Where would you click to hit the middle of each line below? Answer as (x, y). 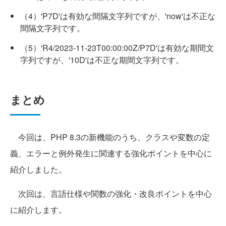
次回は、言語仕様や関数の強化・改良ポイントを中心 (111, 194)
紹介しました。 (38, 169)
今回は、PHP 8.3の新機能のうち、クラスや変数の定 (110, 137)
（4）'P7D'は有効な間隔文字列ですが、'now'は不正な (118, 16)
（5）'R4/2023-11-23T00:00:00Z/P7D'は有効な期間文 (117, 48)
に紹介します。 (38, 210)
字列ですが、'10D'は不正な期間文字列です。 (102, 60)
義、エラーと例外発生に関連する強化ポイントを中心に (111, 153)
